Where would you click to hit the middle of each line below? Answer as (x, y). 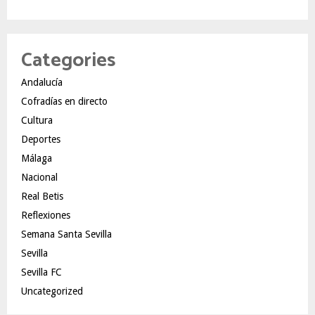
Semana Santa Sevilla (66, 234)
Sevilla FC (41, 272)
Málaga (37, 158)
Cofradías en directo (64, 101)
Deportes (41, 139)
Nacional (39, 177)
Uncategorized (52, 291)
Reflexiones (46, 215)
